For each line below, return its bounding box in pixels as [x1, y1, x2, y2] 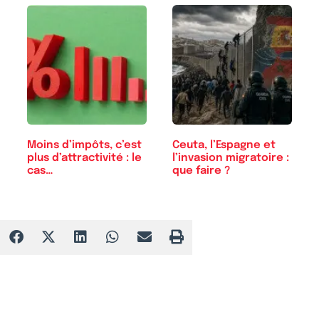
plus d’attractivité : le [27, 152, 142, 164]
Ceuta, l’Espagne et [172, 139, 276, 151]
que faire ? [172, 164, 230, 177]
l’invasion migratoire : [172, 152, 289, 164]
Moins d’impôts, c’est [27, 139, 142, 151]
